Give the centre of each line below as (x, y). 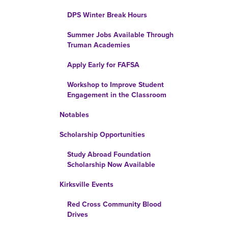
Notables (74, 115)
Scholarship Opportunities (102, 135)
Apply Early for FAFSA (103, 65)
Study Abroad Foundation (109, 154)
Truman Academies (99, 45)
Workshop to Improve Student (116, 85)
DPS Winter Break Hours (107, 15)
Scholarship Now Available (111, 165)
